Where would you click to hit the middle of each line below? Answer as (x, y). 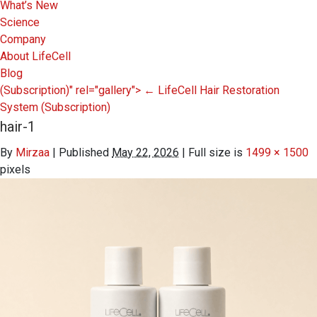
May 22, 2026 (145, 152)
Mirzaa (33, 152)
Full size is (215, 152)
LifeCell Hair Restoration (217, 90)
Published (84, 152)
